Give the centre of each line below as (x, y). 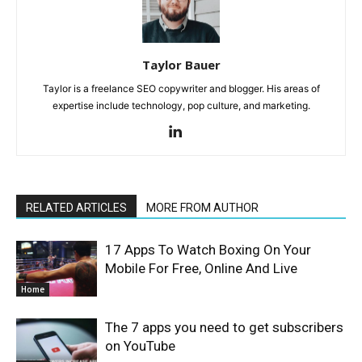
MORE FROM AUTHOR (202, 208)
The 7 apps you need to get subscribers (224, 328)
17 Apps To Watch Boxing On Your (208, 250)
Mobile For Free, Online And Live (201, 269)
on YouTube (140, 346)
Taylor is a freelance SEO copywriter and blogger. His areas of (181, 89)
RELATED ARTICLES (76, 208)
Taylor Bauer (181, 65)
